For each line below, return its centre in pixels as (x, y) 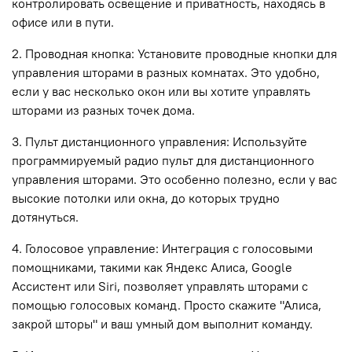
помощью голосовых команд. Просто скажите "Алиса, (167, 305)
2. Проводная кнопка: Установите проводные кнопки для (174, 54)
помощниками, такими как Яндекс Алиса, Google (152, 268)
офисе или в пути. (63, 22)
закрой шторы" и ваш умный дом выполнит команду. (162, 324)
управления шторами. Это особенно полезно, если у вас (174, 180)
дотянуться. (45, 217)
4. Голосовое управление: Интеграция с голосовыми (162, 249)
